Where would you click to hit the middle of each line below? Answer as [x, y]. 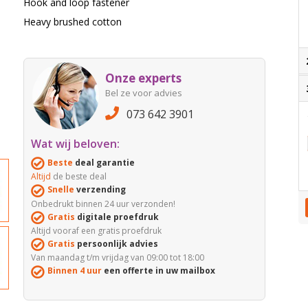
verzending [100, 190]
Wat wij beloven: [75, 144]
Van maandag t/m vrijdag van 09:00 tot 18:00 [117, 258]
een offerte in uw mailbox [158, 271]
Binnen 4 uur [74, 271]
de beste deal [78, 177]
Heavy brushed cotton [72, 22]
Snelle [60, 190]
